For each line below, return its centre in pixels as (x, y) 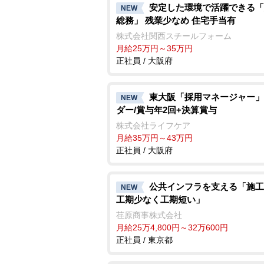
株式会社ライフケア (153, 125)
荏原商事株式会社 (149, 215)
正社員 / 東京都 (144, 240)
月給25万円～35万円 (154, 48)
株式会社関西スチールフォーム (174, 36)
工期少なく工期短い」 (160, 199)
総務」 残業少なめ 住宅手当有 (176, 20)
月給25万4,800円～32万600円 (172, 227)
